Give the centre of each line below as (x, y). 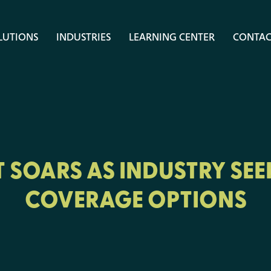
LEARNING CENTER (172, 37)
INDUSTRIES (83, 37)
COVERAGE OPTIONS (135, 199)
